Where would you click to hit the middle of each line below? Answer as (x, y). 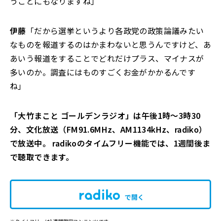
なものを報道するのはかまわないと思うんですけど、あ (110, 44)
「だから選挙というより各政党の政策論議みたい (115, 31)
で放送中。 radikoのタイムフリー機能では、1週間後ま (110, 143)
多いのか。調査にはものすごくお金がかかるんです (103, 72)
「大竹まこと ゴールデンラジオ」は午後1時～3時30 (105, 115)
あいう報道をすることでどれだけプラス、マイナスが (107, 58)
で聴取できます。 (42, 157)
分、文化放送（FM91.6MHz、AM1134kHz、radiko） (109, 129)
